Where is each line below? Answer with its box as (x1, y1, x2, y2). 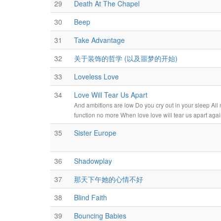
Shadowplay (74, 156, 112, 166)
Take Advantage (74, 35, 125, 45)
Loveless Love (74, 72, 119, 81)
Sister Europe (74, 128, 116, 138)
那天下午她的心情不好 (74, 174, 143, 184)
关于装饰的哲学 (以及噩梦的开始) (74, 53, 178, 63)
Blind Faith (74, 192, 107, 202)
